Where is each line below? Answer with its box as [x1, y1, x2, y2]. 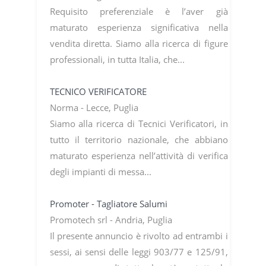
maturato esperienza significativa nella [49, 21, 228, 33]
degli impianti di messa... [49, 165, 154, 178]
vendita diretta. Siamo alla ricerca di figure [49, 37, 228, 49]
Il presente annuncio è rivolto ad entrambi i [49, 229, 228, 242]
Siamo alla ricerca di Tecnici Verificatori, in [49, 117, 228, 129]
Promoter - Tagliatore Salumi [49, 197, 170, 210]
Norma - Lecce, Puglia [49, 101, 141, 113]
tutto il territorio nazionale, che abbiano [49, 133, 228, 145]
